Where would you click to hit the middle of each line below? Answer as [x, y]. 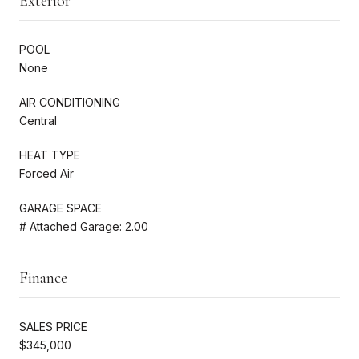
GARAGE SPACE [61, 208]
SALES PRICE [53, 326]
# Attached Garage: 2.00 [84, 226]
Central [38, 120]
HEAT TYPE [50, 155]
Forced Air [46, 173]
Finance [43, 278]
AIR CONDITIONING [70, 102]
